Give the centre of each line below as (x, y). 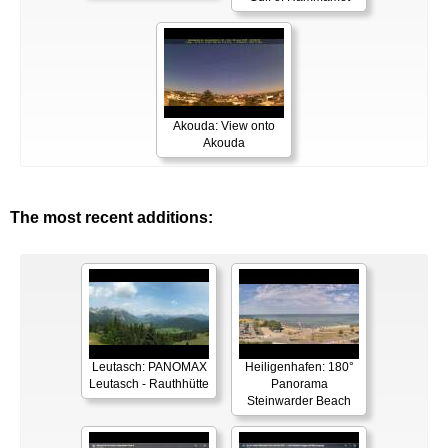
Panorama (299, 383)
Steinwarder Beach (299, 400)
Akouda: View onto (224, 125)
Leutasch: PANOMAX (149, 366)
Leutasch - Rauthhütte (149, 383)
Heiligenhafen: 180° (299, 366)
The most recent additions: (111, 217)
